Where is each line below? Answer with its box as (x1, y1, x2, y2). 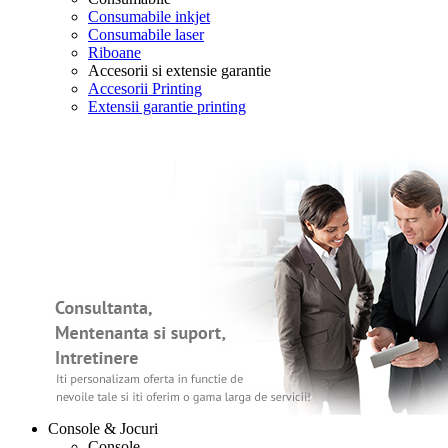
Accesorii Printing (88, 80, 202, 97)
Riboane (88, 44, 141, 61)
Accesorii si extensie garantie (88, 62, 271, 79)
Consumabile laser (88, 26, 204, 43)
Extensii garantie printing (88, 98, 246, 115)
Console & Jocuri (48, 420, 158, 437)
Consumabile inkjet (88, 8, 210, 25)
